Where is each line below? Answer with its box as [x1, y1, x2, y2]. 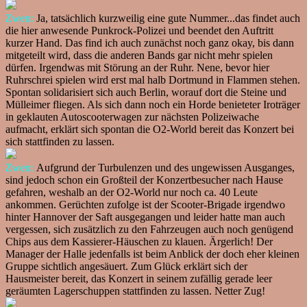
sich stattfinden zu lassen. [5, 135, 114, 147]
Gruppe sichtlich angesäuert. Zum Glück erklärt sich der [5, 260, 247, 272]
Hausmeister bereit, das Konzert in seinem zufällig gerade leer [5, 272, 272, 284]
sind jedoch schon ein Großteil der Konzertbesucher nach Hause [5, 173, 283, 186]
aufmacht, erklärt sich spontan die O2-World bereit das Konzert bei [5, 123, 294, 135]
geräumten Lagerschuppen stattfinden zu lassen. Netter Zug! [5, 284, 265, 297]
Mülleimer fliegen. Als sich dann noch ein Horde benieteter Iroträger [5, 98, 300, 110]
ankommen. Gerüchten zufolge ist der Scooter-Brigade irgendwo [5, 198, 285, 210]
